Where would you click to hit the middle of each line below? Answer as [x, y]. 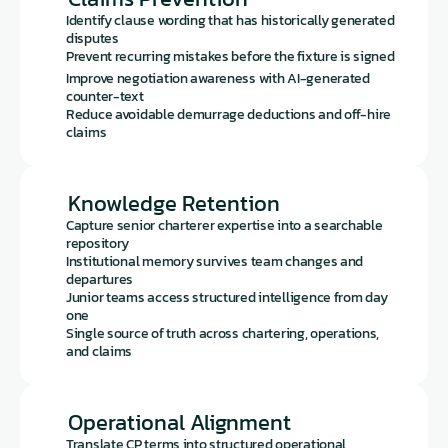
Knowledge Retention [174, 203]
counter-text [105, 96]
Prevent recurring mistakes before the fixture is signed [230, 56]
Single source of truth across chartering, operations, [223, 333]
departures [100, 279]
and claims [99, 351]
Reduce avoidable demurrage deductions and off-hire [229, 114]
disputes [92, 38]
